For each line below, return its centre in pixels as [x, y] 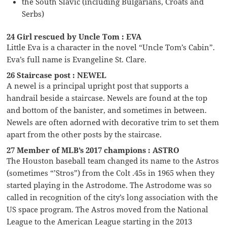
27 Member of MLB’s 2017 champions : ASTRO [93, 150]
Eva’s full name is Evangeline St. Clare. [77, 59]
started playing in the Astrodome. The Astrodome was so [109, 185]
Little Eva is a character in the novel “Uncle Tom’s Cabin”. [111, 47]
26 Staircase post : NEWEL [57, 75]
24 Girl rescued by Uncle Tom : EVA [74, 36]
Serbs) [33, 13]
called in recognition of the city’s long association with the [112, 197]
